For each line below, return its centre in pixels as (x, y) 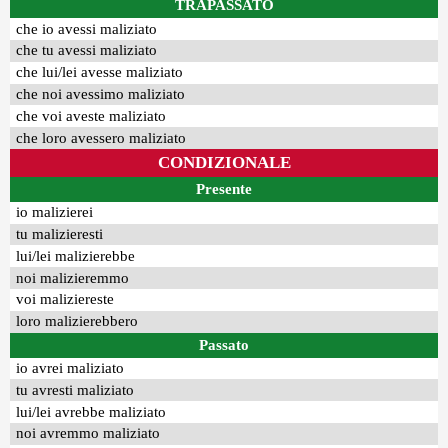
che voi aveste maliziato (91, 115)
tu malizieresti (60, 234)
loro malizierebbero (77, 321)
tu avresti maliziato (75, 389)
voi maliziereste (65, 299)
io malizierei (55, 212)
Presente (224, 188)
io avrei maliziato (70, 368)
